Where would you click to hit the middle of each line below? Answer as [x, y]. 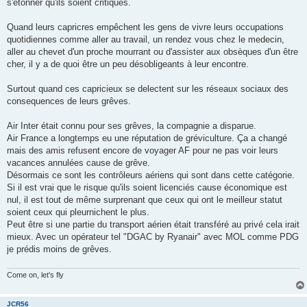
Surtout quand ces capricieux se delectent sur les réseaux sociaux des [148, 89]
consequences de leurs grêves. [69, 101]
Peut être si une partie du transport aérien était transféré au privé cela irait [153, 225]
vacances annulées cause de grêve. [78, 163]
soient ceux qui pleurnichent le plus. [78, 212]
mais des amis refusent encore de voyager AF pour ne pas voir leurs [143, 151]
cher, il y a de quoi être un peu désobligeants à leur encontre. [128, 64]
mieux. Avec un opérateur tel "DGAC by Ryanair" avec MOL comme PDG [153, 237]
